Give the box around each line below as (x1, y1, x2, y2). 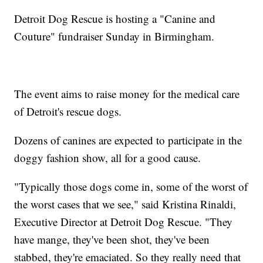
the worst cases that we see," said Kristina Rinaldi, (14, 197, 237, 212)
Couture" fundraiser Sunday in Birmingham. (14, 29, 215, 44)
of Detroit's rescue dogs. (14, 104, 122, 119)
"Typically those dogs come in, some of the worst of (14, 179, 248, 194)
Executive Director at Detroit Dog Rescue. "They (14, 214, 233, 230)
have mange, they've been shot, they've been (14, 232, 210, 247)
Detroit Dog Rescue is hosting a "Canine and (14, 11, 216, 26)
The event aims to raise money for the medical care (14, 86, 240, 102)
